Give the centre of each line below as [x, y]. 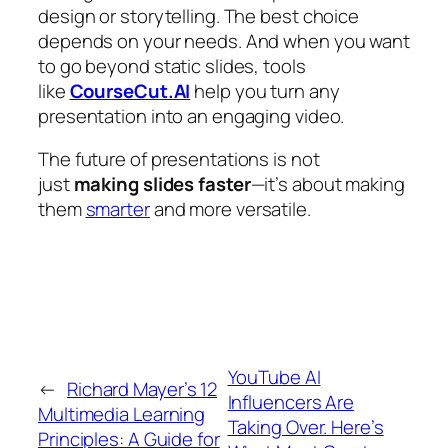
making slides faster [162, 184]
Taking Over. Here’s [305, 426]
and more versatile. [230, 209]
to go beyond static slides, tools [172, 65]
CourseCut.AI [130, 90]
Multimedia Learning [122, 414]
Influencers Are [291, 401]
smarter [117, 209]
